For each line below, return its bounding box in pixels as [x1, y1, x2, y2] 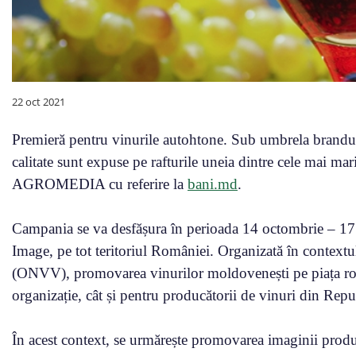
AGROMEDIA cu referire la [12, 175, 188, 192]
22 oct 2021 [12, 94, 65, 109]
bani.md [188, 175, 238, 192]
